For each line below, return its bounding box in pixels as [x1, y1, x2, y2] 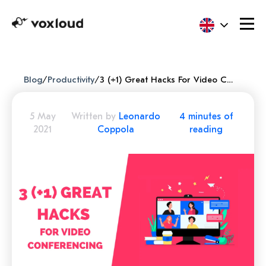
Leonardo [119, 111, 161, 122]
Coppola [97, 124, 135, 135]
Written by [71, 111, 119, 122]
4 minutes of [179, 111, 233, 122]
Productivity [47, 74, 94, 85]
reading [189, 124, 223, 135]
